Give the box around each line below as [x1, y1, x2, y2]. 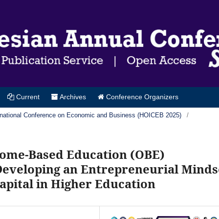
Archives [58, 92, 86, 101]
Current [14, 92, 40, 101]
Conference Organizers [104, 92, 178, 101]
